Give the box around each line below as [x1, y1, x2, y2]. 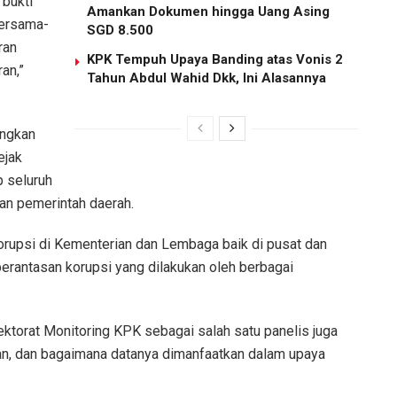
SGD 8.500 [87, 22, 153, 39]
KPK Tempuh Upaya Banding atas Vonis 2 [87, 51, 343, 68]
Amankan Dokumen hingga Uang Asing [87, 4, 330, 20]
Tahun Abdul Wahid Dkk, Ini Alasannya [87, 70, 326, 87]
